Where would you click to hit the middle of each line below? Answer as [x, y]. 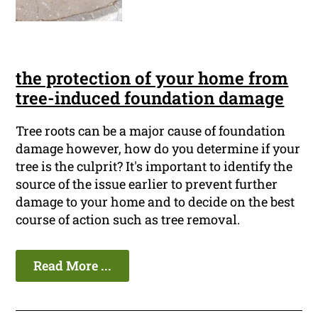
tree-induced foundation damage [150, 98]
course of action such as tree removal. [128, 220]
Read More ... [73, 266]
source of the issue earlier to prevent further [147, 184]
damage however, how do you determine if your [158, 149]
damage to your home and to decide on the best [155, 202]
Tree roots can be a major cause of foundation [151, 131]
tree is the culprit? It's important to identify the [154, 166]
